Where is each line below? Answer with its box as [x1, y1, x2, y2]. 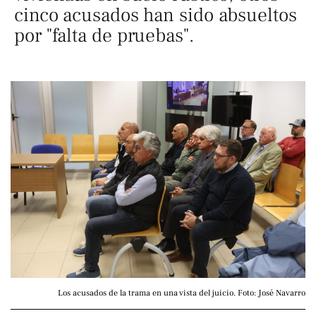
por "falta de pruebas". [14, 23, 194, 48]
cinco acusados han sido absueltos [14, 3, 297, 28]
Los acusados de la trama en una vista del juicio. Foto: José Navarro [58, 287, 305, 298]
